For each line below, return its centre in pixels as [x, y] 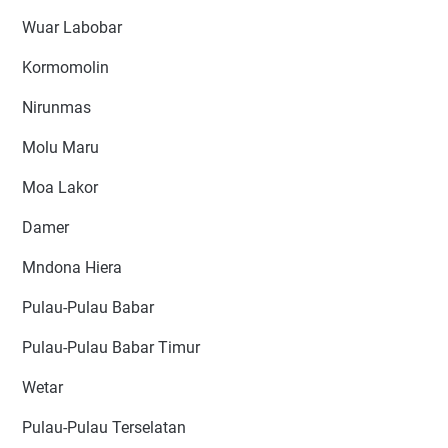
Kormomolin [65, 68]
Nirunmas [56, 108]
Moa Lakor [60, 188]
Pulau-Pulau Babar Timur [111, 348]
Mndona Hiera [72, 268]
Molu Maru [60, 148]
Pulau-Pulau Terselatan [104, 428]
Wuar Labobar [72, 28]
